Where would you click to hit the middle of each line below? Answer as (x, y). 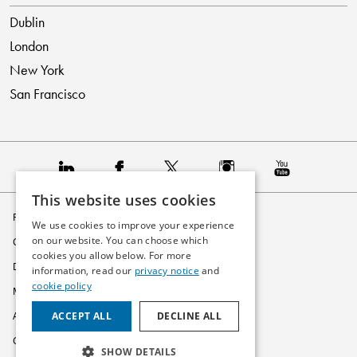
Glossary (31, 341)
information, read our (83, 271)
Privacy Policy (42, 218)
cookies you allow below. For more (112, 255)
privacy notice (167, 271)
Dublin (27, 22)
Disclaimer (36, 267)
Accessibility (39, 316)
